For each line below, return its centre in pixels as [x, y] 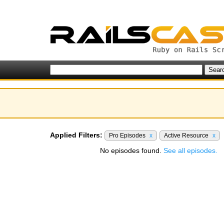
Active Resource [187, 135]
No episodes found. [132, 150]
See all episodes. [190, 150]
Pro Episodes [128, 135]
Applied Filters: [76, 135]
